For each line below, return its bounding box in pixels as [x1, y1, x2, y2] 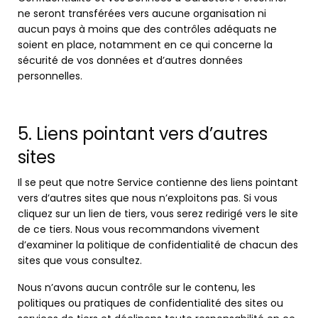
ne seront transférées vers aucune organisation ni [18, 6, 266, 21]
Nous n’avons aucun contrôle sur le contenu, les [18, 280, 256, 295]
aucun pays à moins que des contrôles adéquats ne [18, 22, 277, 36]
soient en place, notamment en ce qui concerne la [18, 38, 273, 52]
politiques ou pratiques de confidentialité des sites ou [18, 296, 283, 310]
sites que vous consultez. [18, 253, 142, 268]
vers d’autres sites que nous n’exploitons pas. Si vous [18, 191, 278, 205]
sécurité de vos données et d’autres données [18, 53, 243, 67]
